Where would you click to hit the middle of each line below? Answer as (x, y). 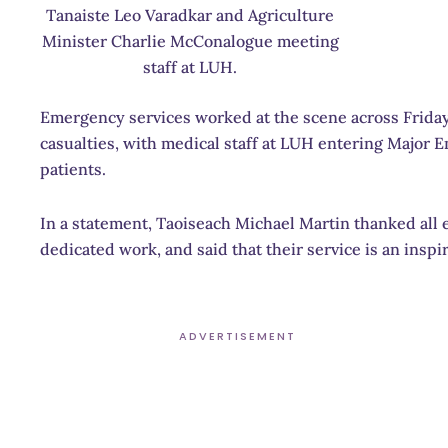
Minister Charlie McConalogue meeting (190, 40)
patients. (73, 168)
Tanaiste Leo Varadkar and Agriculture (190, 14)
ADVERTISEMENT (237, 335)
